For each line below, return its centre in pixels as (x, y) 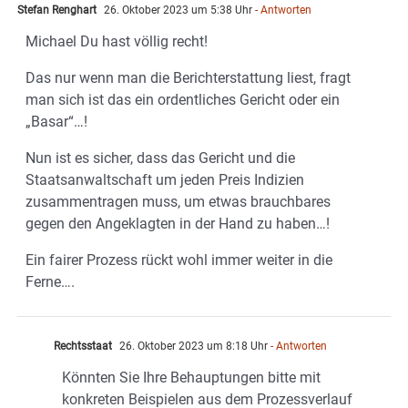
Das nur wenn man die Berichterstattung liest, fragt (188, 77)
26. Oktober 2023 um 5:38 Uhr (177, 10)
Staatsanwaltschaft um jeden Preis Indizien (165, 179)
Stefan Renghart (57, 10)
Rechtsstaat (83, 346)
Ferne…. (50, 281)
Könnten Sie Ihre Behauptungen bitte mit (191, 377)
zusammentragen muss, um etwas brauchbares (178, 201)
